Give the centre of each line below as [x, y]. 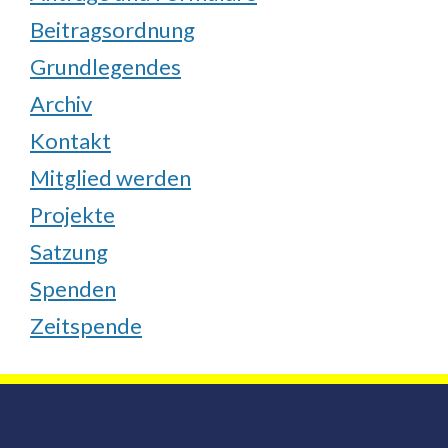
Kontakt [70, 141]
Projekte [72, 215]
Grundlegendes [105, 67]
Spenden [73, 289]
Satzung [69, 252]
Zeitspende [86, 326]
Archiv [61, 104]
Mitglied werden [110, 178]
